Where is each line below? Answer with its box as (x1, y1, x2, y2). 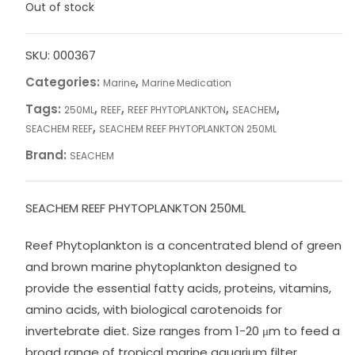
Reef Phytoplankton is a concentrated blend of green (25, 237, 342, 254)
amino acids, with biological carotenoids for (25, 301, 282, 318)
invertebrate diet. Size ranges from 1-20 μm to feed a (25, 323, 340, 339)
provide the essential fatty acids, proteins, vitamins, (25, 280, 331, 296)
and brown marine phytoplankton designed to (25, 258, 297, 275)
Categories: (25, 74, 103, 90)
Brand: (25, 147, 70, 163)
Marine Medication (141, 76, 231, 90)
